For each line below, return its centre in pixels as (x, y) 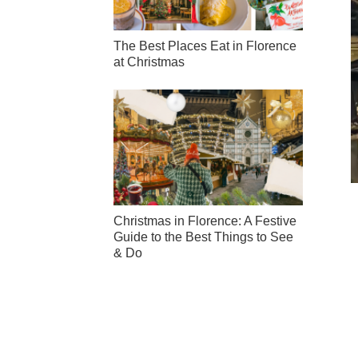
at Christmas (149, 62)
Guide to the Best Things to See (203, 237)
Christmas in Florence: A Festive (205, 221)
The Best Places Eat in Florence (205, 46)
